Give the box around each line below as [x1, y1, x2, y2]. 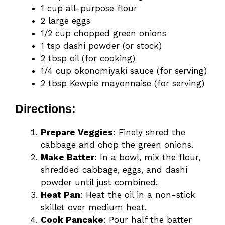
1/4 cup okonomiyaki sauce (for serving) [41, 65, 207, 76]
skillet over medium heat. [41, 202, 147, 213]
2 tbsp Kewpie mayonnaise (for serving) [41, 78, 204, 88]
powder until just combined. [41, 177, 158, 188]
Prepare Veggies [41, 127, 113, 138]
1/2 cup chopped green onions [41, 28, 166, 38]
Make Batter [41, 152, 94, 163]
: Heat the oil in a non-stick [80, 190, 195, 200]
